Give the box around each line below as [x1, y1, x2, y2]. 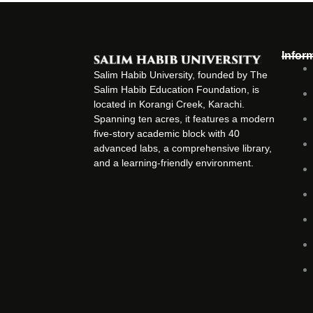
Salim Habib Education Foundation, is [94, 83, 260, 95]
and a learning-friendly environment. [94, 156, 254, 168]
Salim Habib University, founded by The [94, 68, 268, 80]
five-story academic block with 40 [94, 127, 240, 139]
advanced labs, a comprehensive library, [94, 142, 272, 154]
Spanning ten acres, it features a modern [94, 112, 275, 124]
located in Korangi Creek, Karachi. [94, 98, 245, 110]
